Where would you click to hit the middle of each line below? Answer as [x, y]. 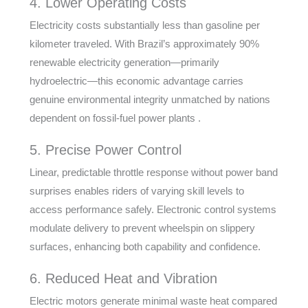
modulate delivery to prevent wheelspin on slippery [142, 228]
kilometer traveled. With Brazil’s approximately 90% [144, 44]
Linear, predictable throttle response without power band [153, 172]
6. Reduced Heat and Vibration [123, 278]
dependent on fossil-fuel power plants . [115, 118]
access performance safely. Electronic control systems [153, 209]
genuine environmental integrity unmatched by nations [150, 99]
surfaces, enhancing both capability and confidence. [145, 246]
